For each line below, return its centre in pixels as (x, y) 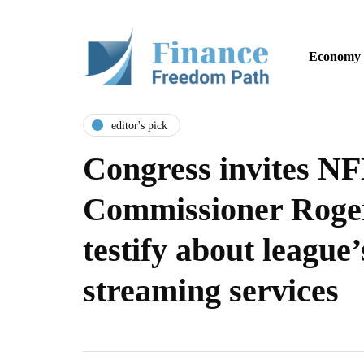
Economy (335, 56)
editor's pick (139, 125)
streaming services (211, 290)
